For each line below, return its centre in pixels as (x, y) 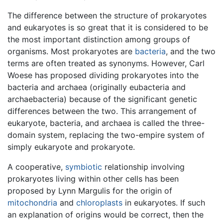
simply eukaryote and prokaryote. (71, 147)
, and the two (191, 52)
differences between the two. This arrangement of (102, 111)
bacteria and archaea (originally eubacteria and (97, 87)
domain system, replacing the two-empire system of (106, 135)
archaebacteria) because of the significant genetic (102, 99)
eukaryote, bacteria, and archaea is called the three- (106, 123)
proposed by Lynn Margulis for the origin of (90, 191)
